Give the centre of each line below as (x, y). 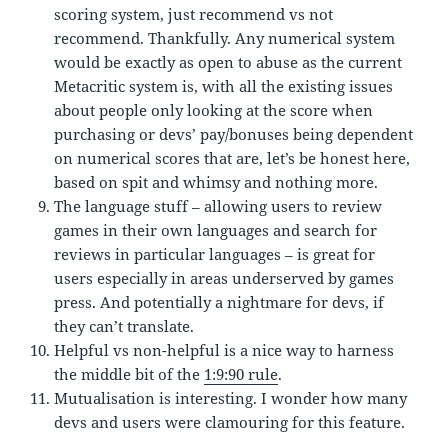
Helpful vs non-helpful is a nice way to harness (224, 349)
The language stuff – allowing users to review (218, 205)
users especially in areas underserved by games (224, 277)
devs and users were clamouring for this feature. (230, 421)
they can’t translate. (124, 325)
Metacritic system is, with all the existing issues (224, 85)
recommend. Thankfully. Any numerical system (225, 37)
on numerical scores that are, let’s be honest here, (232, 157)
